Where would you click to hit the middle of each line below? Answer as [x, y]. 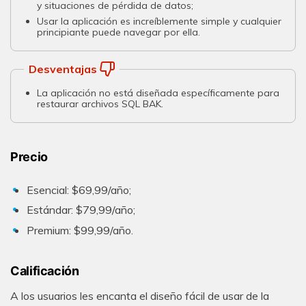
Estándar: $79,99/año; [81, 210]
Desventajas [62, 69]
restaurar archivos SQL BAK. [100, 103]
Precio [29, 157]
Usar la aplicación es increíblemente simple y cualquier [159, 21]
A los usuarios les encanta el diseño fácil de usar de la [140, 296]
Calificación [45, 271]
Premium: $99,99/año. [80, 231]
